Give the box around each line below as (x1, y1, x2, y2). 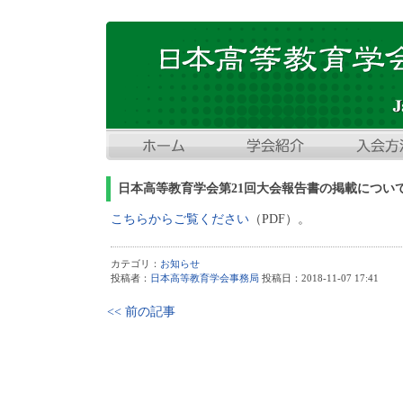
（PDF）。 (249, 212, 310, 226)
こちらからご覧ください (111, 212, 249, 226)
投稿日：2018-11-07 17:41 (259, 273, 379, 283)
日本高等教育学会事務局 (150, 273, 259, 283)
